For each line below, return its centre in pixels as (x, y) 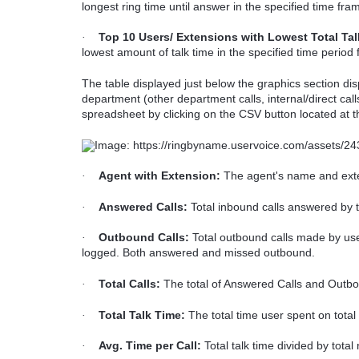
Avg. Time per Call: (150, 346)
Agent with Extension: (159, 176)
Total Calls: (129, 283)
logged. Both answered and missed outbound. (202, 253)
